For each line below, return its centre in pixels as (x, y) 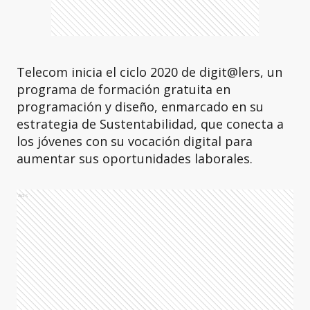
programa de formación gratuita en (124, 89)
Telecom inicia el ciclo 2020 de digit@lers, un (149, 72)
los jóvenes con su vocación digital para (135, 141)
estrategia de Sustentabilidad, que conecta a (150, 124)
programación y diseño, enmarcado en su (140, 107)
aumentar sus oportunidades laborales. (135, 158)
